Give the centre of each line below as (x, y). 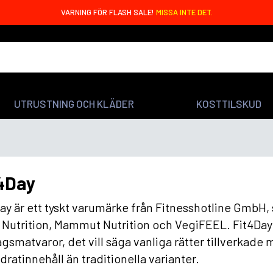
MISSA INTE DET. (184, 12)
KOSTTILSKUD (229, 104)
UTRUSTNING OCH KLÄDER (74, 104)
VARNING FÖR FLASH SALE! (108, 12)
